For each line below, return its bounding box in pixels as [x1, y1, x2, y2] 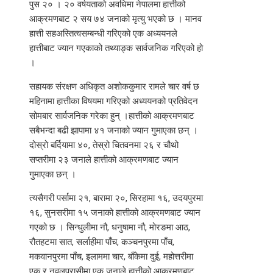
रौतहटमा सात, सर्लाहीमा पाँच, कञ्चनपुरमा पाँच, [29, 236, 174, 248]
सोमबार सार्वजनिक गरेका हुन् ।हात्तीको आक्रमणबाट [29, 110, 194, 122]
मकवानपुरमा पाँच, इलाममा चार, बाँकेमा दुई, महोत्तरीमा [29, 251, 193, 263]
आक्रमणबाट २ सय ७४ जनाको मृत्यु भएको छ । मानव [29, 13, 202, 25]
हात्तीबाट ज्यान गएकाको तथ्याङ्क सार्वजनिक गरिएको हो [29, 43, 203, 54]
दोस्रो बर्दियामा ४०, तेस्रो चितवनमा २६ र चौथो [29, 140, 179, 151]
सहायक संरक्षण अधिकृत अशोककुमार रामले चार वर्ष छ [29, 81, 199, 93]
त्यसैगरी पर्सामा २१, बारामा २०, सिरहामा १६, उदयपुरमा [29, 193, 203, 204]
